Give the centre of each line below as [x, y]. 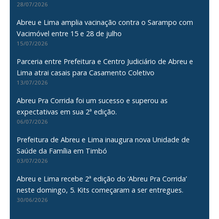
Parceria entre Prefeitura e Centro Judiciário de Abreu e [105, 61]
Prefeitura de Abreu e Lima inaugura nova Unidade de [103, 139]
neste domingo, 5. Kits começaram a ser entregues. [100, 190]
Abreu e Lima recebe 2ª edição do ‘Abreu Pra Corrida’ [102, 178]
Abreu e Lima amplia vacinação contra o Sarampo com [105, 22]
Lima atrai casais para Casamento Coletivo [86, 72]
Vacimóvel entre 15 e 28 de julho [69, 33]
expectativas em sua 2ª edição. [67, 111]
